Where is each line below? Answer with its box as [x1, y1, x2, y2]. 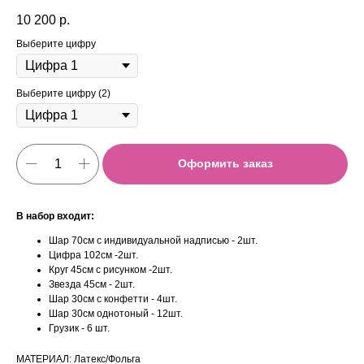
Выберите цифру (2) [16, 88, 110, 100]
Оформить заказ [177, 157, 273, 171]
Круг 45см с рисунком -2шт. [49, 263, 172, 275]
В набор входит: [16, 210, 94, 222]
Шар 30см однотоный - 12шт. [49, 307, 183, 319]
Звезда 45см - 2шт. [49, 278, 135, 290]
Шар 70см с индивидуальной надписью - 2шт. [49, 234, 258, 246]
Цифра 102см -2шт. [49, 249, 138, 261]
